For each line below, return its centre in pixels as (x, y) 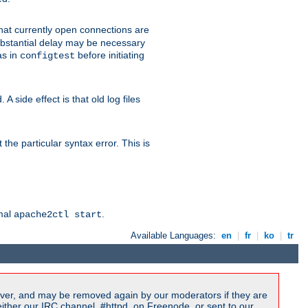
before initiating (110, 55)
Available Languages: (175, 236)
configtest (47, 56)
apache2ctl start (58, 215)
